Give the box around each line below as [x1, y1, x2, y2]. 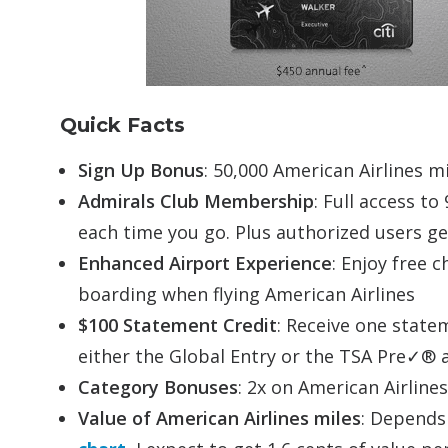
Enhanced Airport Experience [78, 251, 332, 275]
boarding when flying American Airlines [78, 282, 415, 306]
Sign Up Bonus [78, 158, 204, 182]
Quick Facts [60, 113, 185, 137]
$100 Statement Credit [78, 313, 277, 337]
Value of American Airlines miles [78, 406, 361, 430]
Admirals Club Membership [78, 189, 314, 213]
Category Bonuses [78, 375, 238, 399]
